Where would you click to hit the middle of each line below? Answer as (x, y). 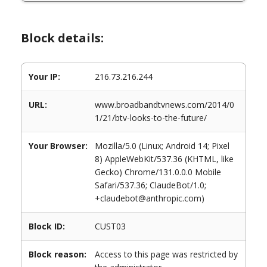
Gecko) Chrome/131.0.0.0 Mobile (158, 172)
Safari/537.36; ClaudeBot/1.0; (150, 185)
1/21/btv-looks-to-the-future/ (151, 118)
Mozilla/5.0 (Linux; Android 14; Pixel (162, 146)
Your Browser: (58, 146)
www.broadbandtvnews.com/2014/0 (164, 105)
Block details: (62, 38)
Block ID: (47, 226)
